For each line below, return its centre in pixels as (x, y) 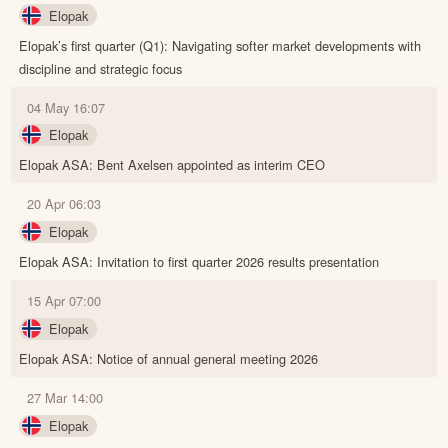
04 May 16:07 (66, 107)
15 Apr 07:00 (64, 301)
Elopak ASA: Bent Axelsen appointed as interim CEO (172, 165)
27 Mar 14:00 (65, 398)
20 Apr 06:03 (64, 204)
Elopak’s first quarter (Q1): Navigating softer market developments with (220, 45)
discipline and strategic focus (101, 68)
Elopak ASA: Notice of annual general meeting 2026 (169, 359)
